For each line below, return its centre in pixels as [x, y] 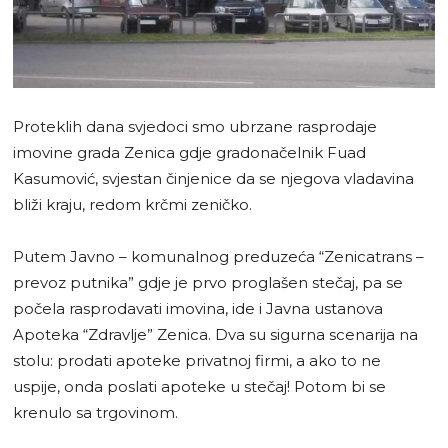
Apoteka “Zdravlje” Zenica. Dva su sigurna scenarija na [215, 334]
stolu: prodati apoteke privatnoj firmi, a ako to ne [197, 360]
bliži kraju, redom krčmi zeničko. [132, 204]
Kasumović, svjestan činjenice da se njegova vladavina [213, 178]
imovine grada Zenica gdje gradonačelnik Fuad [189, 152]
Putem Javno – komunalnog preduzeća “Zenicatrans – [218, 256]
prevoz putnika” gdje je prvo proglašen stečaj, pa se [208, 282]
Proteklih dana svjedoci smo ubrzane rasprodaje [195, 126]
